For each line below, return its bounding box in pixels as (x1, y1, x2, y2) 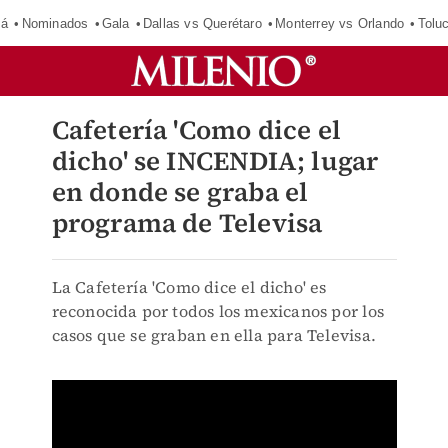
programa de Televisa (51, 205, 323, 241)
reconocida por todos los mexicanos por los (51, 300, 384, 322)
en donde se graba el (51, 174, 309, 210)
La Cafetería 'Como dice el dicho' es (51, 276, 327, 298)
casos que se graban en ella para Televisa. (51, 324, 376, 346)
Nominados (21, 15, 89, 31)
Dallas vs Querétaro (142, 15, 262, 31)
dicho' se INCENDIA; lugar (51, 143, 379, 179)
